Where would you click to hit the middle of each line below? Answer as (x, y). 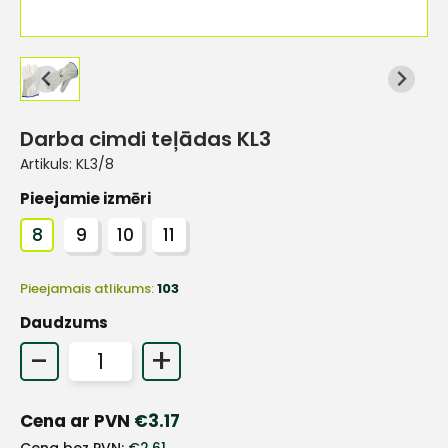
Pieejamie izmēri (85, 198)
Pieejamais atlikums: (88, 288)
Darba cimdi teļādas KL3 (145, 139)
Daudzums (64, 322)
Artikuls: (48, 164)
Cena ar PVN (77, 421)
